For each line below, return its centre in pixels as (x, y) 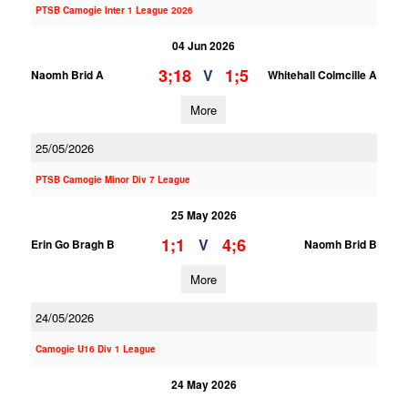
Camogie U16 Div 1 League (95, 349)
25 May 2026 (204, 215)
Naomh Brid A (67, 75)
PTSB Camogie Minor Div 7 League (112, 179)
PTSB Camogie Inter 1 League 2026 (114, 10)
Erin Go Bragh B (72, 244)
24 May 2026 (204, 384)
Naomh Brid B (340, 244)
